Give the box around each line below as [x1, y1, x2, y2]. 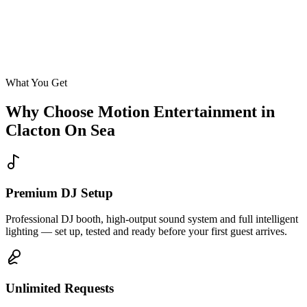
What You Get [5, 77, 67, 89]
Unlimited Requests [5, 281, 114, 296]
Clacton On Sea [5, 121, 115, 140]
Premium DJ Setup [5, 185, 113, 200]
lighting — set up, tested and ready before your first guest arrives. [5, 225, 287, 238]
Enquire [5, 67, 40, 79]
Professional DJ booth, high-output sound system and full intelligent [5, 213, 298, 225]
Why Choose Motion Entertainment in [5, 103, 275, 121]
